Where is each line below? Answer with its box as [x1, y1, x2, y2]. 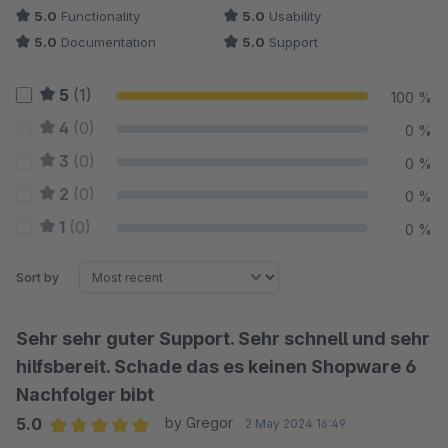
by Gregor [164, 414, 233, 431]
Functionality [57, 8, 140, 24]
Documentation [57, 34, 156, 50]
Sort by [16, 269, 59, 285]
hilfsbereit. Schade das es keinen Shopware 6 [16, 356, 416, 377]
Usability [265, 8, 321, 24]
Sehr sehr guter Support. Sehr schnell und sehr [16, 328, 430, 349]
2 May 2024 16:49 [244, 416, 346, 431]
